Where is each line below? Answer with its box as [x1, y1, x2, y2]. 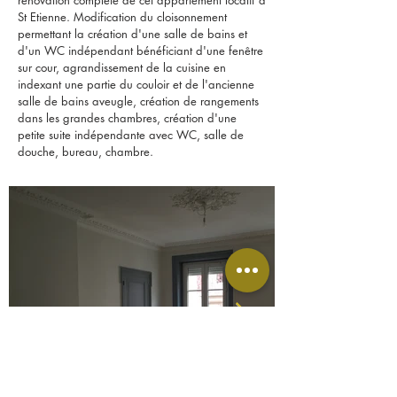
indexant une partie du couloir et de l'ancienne [18, 76, 254, 92]
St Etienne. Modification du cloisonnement [18, 9, 227, 25]
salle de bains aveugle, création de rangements [18, 93, 259, 109]
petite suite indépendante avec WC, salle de [18, 127, 244, 143]
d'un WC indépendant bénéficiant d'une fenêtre [18, 43, 263, 58]
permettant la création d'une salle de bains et [18, 26, 247, 42]
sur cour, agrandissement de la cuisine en [18, 59, 226, 75]
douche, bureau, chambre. [18, 144, 153, 160]
